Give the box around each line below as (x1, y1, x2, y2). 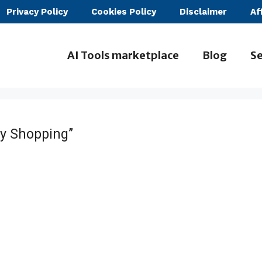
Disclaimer (180, 6, 227, 17)
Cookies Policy (91, 6, 156, 17)
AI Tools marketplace (67, 49, 179, 62)
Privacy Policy (6, 6, 68, 17)
